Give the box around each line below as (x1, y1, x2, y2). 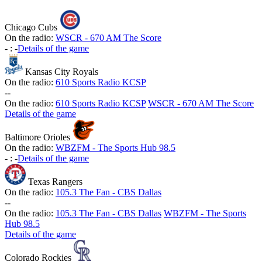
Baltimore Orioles (5, 132, 70, 143)
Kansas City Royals (25, 67, 99, 77)
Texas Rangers (28, 177, 82, 187)
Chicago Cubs (5, 22, 57, 33)
